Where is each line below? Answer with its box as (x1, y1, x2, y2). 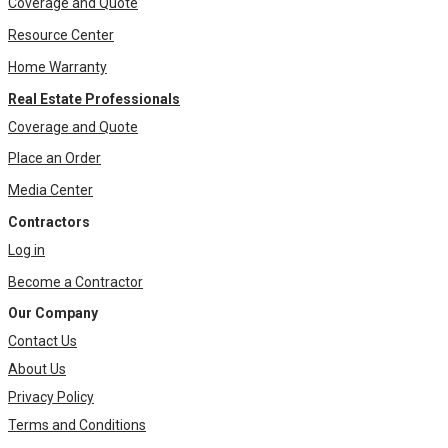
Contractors (8, 213, 90, 230)
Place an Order (8, 150, 101, 167)
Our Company (8, 305, 98, 322)
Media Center (8, 182, 93, 199)
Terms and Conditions (8, 417, 146, 434)
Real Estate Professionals (8, 90, 180, 107)
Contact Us (8, 333, 77, 350)
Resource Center (8, 27, 114, 43)
